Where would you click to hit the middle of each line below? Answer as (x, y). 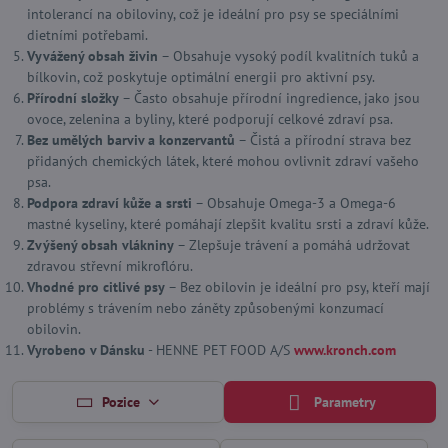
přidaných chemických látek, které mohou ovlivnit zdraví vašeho (223, 161)
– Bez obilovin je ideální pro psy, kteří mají (297, 287)
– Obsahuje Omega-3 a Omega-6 (294, 203)
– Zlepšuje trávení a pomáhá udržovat (292, 245)
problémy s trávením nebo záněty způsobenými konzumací (205, 308)
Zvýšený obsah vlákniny (100, 245)
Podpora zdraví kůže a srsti (109, 203)
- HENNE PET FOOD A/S (219, 350)
